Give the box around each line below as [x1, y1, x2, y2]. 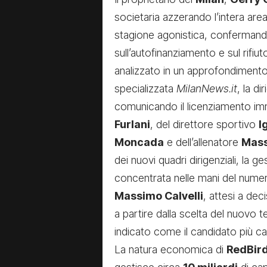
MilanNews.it [176, 82, 237, 95]
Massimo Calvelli [114, 190, 203, 203]
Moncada [114, 136, 164, 149]
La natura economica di [114, 243, 226, 256]
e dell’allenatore [164, 136, 241, 149]
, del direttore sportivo [150, 118, 259, 131]
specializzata [114, 82, 176, 95]
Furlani [114, 118, 150, 131]
